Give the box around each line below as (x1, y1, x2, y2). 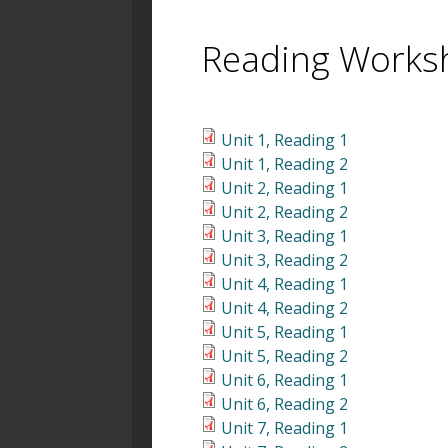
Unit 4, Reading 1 (220, 273, 348, 296)
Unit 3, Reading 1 (220, 225, 348, 248)
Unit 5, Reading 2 (220, 345, 348, 368)
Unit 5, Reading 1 (220, 321, 348, 344)
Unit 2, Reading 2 (220, 201, 348, 224)
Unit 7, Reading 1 (220, 417, 348, 440)
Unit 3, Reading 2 (220, 249, 348, 272)
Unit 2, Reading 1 (220, 177, 348, 200)
